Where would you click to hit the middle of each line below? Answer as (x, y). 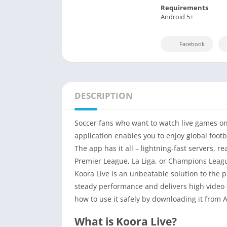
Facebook (192, 44)
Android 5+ (177, 16)
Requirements (184, 7)
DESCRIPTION (104, 96)
